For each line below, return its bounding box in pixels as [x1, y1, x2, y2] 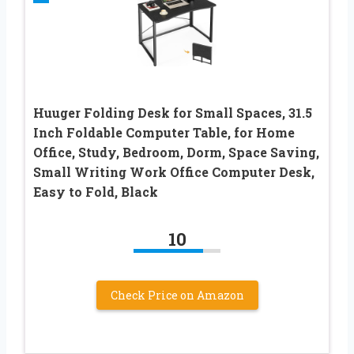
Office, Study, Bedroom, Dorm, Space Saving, [33, 143, 319, 160]
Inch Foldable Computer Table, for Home [33, 123, 295, 141]
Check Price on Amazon [110, 287, 244, 303]
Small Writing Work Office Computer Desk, [33, 163, 314, 180]
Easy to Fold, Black [33, 183, 158, 200]
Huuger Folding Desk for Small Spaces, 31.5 [33, 104, 312, 121]
